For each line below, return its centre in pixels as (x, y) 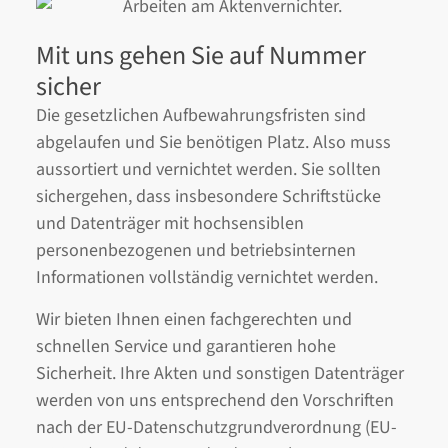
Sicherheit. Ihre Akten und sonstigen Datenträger (220, 373)
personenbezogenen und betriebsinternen (196, 251)
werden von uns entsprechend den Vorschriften (215, 400)
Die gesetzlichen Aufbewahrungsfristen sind (201, 116)
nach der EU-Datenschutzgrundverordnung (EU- (216, 427)
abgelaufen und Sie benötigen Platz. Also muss (213, 143)
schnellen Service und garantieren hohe (186, 346)
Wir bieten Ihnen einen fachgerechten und (194, 319)
